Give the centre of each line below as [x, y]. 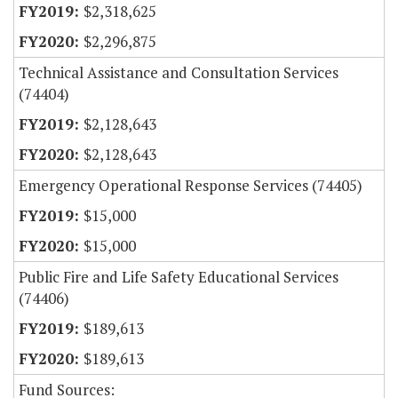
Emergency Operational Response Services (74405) [191, 186]
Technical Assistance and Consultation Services [179, 73]
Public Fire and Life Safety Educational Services [179, 277]
